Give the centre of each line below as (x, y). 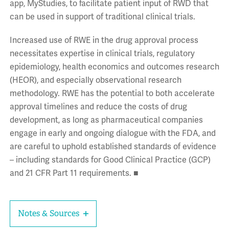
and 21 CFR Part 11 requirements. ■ (74, 173)
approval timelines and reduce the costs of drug (98, 107)
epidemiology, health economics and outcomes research (114, 67)
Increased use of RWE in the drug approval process (104, 40)
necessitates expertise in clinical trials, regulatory (102, 53)
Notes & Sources (48, 213)
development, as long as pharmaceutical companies (106, 120)
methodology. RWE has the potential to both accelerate (112, 93)
